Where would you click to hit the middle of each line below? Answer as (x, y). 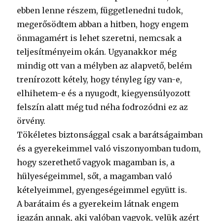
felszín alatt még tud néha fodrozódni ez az (103, 107)
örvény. (31, 121)
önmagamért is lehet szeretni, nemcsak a (99, 38)
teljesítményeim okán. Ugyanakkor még (97, 52)
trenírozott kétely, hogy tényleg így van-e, (100, 79)
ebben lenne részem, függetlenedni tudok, (100, 10)
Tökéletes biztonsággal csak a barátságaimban (110, 135)
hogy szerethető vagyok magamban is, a (96, 162)
